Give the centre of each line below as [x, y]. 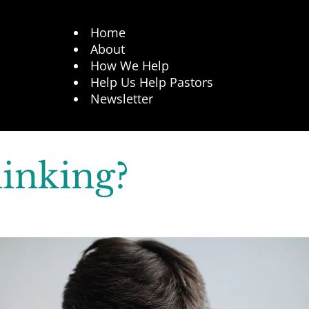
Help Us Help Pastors [151, 82]
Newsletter [121, 99]
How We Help [129, 66]
